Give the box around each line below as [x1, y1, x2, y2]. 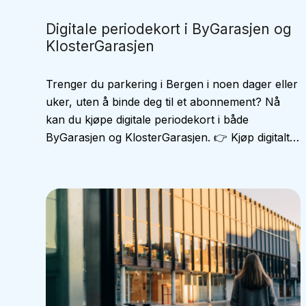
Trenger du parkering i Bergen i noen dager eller [46, 77, 298, 91]
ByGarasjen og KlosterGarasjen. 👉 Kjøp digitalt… [46, 130, 300, 144]
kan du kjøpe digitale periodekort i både [46, 113, 249, 126]
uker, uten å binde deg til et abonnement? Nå [46, 95, 281, 109]
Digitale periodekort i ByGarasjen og [46, 20, 292, 38]
